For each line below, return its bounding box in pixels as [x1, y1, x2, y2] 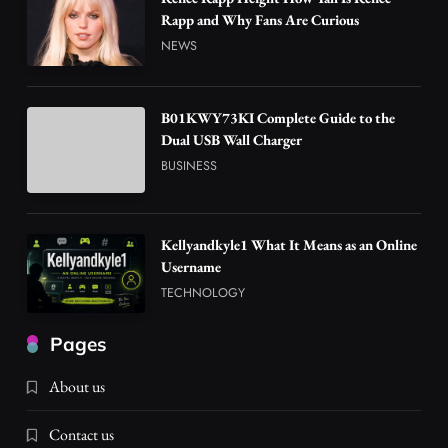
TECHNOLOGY [161, 283, 246, 302]
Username [161, 257, 222, 277]
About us [49, 376, 105, 398]
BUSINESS [161, 156, 218, 175]
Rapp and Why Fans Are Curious [161, 10, 360, 30]
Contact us [49, 424, 114, 446]
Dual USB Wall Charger [161, 130, 303, 150]
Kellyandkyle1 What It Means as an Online [161, 235, 418, 255]
